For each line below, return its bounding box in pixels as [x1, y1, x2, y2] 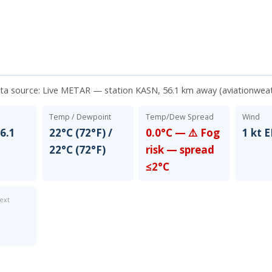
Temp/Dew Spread [145, 111, 214, 122]
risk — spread [145, 142, 214, 157]
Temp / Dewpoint [49, 111, 111, 122]
